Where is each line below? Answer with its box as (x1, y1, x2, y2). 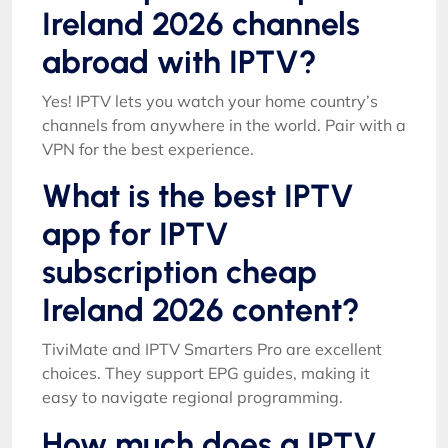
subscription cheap (42, 252, 317, 291)
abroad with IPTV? (42, 42, 317, 81)
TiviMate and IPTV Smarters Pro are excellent (42, 338, 382, 359)
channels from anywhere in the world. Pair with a (42, 114, 406, 135)
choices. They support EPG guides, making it (42, 362, 370, 383)
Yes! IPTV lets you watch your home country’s (42, 90, 378, 111)
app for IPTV (42, 214, 229, 253)
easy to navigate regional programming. (42, 386, 343, 407)
